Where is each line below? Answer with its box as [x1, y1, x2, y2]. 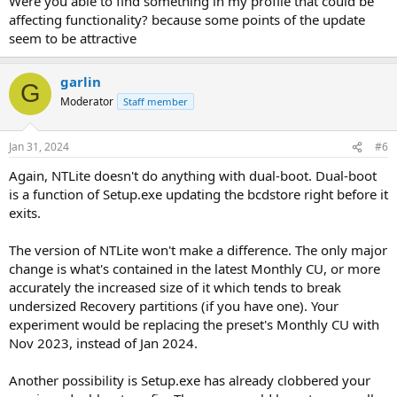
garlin [60, 72, 101, 90]
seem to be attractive [9, 28, 136, 47]
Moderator [60, 93, 113, 109]
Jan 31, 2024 [9, 139, 69, 154]
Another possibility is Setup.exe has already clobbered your [9, 371, 370, 389]
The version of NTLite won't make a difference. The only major [9, 241, 387, 259]
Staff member [123, 94, 188, 108]
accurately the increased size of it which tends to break [9, 278, 341, 296]
